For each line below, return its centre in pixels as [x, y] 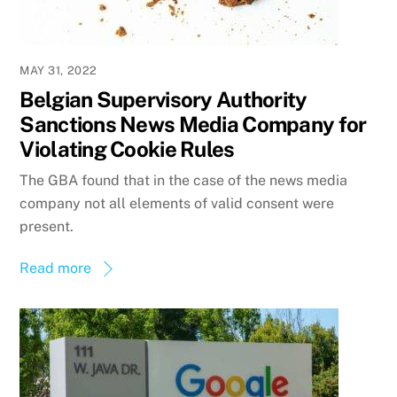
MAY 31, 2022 [58, 70]
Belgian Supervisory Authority [163, 99]
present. [47, 227]
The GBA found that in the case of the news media [184, 181]
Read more [56, 269]
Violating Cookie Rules [127, 148]
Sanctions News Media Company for [193, 124]
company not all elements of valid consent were [177, 204]
